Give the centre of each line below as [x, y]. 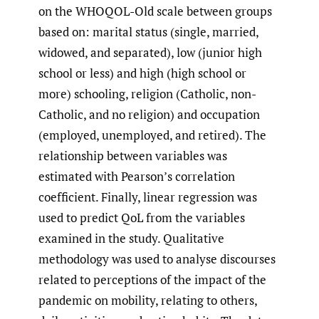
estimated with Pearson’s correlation [137, 177]
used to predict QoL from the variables [142, 218]
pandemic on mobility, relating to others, [148, 300]
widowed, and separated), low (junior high [150, 53]
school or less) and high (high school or [142, 73]
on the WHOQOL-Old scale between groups [155, 11]
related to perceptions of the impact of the [152, 280]
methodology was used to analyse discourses [157, 259]
